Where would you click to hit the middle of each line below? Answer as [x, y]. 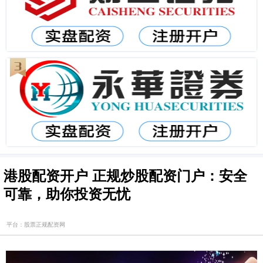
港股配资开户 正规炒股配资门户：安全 [125, 175]
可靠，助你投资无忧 [67, 193]
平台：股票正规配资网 [36, 224]
